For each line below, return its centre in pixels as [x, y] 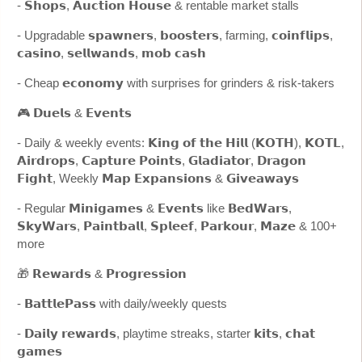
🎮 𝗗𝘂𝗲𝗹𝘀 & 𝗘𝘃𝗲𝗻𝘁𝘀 [74, 112]
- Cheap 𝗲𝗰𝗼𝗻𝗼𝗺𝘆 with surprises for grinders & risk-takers [176, 82]
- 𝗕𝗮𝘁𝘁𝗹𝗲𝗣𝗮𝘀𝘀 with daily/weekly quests [122, 303]
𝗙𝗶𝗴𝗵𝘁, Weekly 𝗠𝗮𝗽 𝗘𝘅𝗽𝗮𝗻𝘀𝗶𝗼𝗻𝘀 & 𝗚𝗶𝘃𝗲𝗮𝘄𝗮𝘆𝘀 [158, 178]
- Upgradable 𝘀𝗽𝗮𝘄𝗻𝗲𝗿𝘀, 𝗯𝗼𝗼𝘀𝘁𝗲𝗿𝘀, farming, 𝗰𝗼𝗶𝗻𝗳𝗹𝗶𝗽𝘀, [175, 35]
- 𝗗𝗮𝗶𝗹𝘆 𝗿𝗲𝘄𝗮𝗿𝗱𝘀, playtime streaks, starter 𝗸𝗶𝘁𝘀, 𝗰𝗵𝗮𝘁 [166, 333]
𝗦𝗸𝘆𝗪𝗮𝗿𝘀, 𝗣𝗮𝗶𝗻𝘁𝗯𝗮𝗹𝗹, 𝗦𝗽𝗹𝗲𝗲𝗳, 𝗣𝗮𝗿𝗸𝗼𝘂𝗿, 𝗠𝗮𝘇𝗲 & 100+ [177, 225]
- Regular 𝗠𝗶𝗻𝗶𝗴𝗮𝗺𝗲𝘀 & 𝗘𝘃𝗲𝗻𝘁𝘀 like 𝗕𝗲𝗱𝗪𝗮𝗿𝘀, [154, 208]
